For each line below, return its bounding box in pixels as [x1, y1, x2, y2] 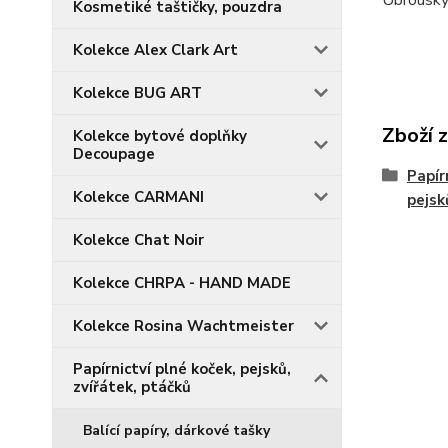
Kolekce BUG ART [73, 83, 202, 103]
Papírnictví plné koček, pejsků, [73, 359, 291, 379]
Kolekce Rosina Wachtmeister [73, 316, 294, 336]
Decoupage [73, 144, 155, 164]
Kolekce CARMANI [73, 187, 204, 207]
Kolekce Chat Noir [73, 230, 204, 250]
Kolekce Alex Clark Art [73, 40, 238, 60]
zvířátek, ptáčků [73, 377, 191, 397]
